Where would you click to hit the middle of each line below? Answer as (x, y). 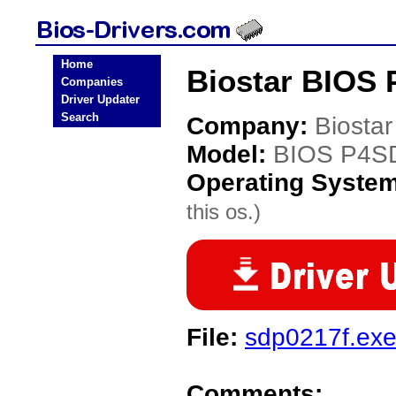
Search (80, 117)
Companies (92, 82)
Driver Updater (100, 99)
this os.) (224, 212)
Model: (230, 154)
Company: (251, 126)
